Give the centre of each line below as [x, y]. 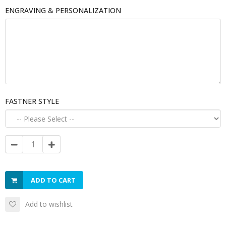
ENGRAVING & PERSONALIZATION [63, 10]
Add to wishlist [49, 204]
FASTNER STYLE [32, 101]
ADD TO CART [53, 180]
